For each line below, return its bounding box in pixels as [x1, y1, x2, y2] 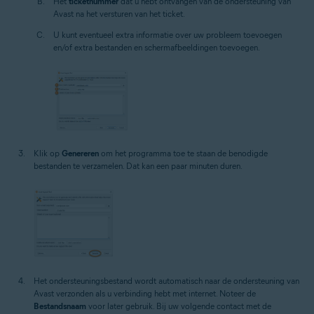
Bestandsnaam [34, 300, 86, 311]
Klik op [34, 148, 62, 159]
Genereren [62, 148, 99, 159]
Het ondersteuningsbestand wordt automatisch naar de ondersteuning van [34, 275, 299, 286]
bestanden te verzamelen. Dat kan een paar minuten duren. [34, 161, 243, 172]
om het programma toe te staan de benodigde [99, 148, 268, 159]
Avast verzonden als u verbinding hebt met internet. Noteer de [34, 287, 256, 299]
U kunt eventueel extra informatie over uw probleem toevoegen [53, 29, 282, 41]
